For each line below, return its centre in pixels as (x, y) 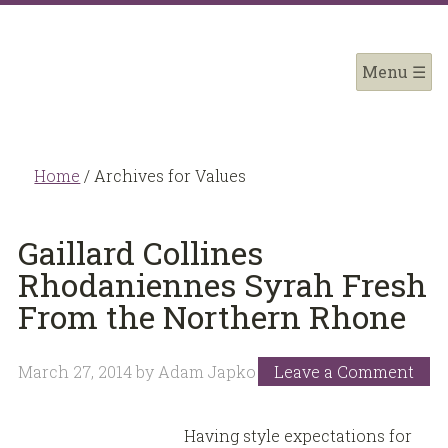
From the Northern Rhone (211, 316)
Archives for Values (168, 175)
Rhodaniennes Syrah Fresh (222, 284)
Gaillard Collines (140, 252)
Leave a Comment (344, 371)
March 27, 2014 (74, 371)
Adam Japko (206, 371)
